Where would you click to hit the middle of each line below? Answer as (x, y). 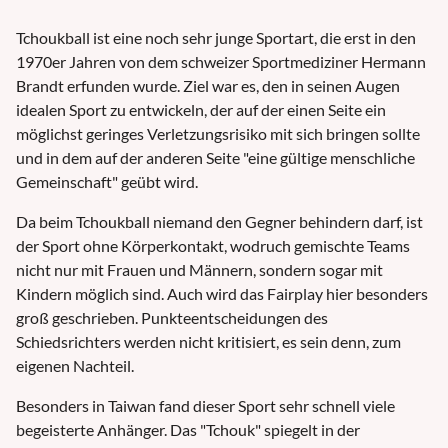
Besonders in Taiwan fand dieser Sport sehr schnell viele (205, 406)
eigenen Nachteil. (75, 366)
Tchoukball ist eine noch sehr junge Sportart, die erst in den (216, 38)
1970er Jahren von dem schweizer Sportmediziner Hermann (221, 62)
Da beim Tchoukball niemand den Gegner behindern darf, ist (219, 222)
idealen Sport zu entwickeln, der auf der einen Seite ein (201, 110)
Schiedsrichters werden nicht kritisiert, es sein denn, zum (208, 342)
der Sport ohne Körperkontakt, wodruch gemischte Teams (213, 246)
